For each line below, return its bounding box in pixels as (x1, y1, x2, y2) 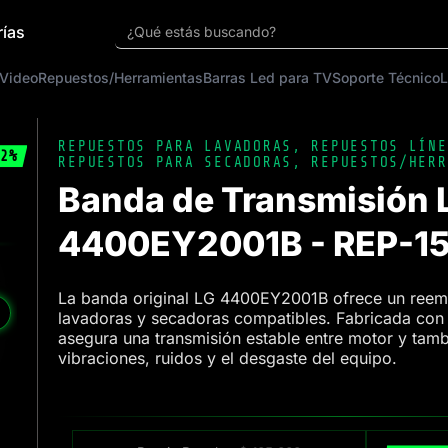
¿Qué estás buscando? (127, 23, 277, 40)
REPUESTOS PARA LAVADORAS (58, 138, 292, 155)
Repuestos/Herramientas (38, 69, 203, 86)
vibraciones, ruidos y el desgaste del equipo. (58, 348, 398, 369)
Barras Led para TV (203, 69, 332, 86)
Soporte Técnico (332, 69, 440, 86)
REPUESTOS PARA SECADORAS (58, 154, 292, 171)
